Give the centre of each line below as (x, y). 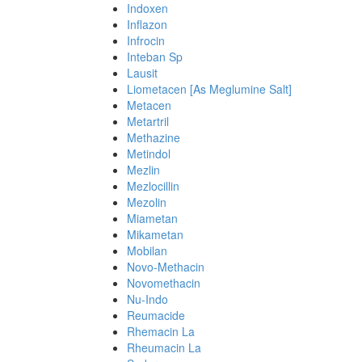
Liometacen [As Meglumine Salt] (209, 89)
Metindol (149, 154)
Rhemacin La (161, 331)
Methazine (154, 137)
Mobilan (147, 250)
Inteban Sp (155, 57)
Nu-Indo (147, 299)
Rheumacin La (164, 347)
